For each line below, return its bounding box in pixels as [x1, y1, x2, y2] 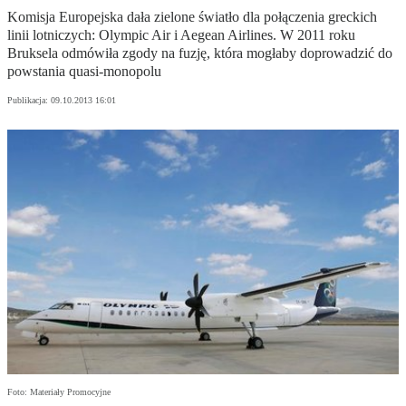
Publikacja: [7, 95, 51, 106]
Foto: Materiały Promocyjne [7, 387, 111, 398]
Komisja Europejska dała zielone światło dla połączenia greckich [7, 9, 377, 25]
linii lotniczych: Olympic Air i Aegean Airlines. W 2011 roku [7, 27, 355, 43]
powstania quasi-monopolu [7, 63, 161, 80]
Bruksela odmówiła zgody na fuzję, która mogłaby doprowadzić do [7, 45, 392, 62]
